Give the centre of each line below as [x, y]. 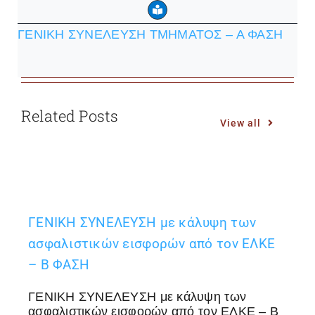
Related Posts [69, 116]
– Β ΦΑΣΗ [59, 265]
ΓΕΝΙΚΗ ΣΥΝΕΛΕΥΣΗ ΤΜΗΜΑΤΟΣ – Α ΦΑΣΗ [150, 35]
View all [241, 123]
